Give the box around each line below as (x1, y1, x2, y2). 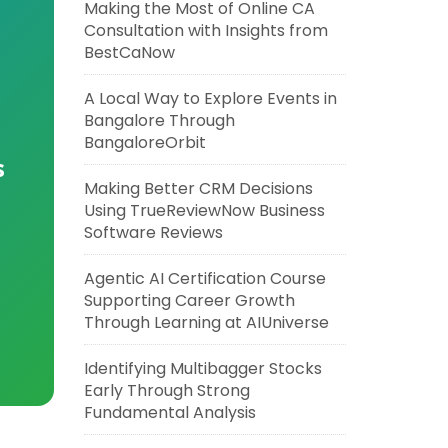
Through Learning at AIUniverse (83, 311, 329, 334)
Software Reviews (83, 221, 223, 244)
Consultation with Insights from (83, 19, 328, 42)
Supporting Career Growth (83, 289, 295, 312)
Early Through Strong (83, 379, 250, 402)
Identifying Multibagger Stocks (83, 357, 322, 380)
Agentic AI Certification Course (83, 267, 326, 290)
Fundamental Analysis (83, 401, 256, 424)
